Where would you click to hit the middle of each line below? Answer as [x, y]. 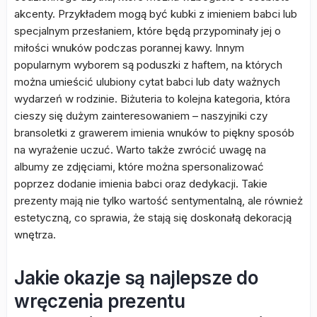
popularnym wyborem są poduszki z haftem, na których [148, 65]
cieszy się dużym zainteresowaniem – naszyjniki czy [141, 116]
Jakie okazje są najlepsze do [136, 278]
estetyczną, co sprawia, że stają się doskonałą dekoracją [153, 218]
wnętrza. [35, 235]
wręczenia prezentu [99, 301]
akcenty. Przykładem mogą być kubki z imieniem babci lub [156, 14]
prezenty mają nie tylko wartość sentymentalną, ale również [158, 201]
